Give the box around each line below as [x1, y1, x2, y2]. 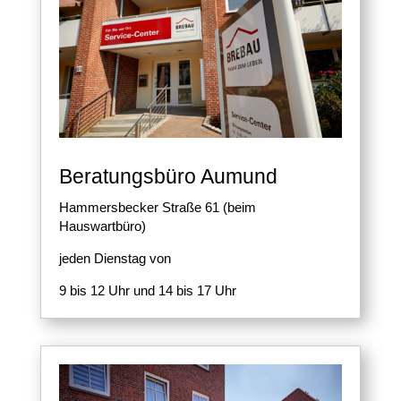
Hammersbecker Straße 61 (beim [58, 199, 256, 215]
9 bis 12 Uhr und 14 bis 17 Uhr [58, 282, 236, 298]
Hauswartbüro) [58, 218, 146, 234]
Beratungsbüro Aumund [58, 164, 277, 188]
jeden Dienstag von [58, 250, 171, 266]
